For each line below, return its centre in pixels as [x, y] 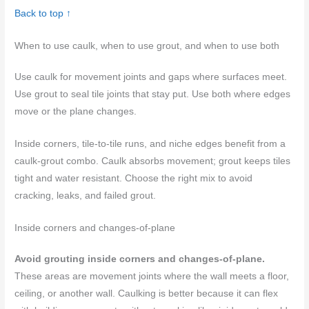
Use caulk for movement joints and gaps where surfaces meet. [151, 77]
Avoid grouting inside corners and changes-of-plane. [140, 259]
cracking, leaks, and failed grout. [86, 195]
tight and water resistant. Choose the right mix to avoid [134, 178]
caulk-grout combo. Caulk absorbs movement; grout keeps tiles [153, 161]
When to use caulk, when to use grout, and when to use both [147, 46]
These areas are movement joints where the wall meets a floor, [152, 276]
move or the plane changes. [76, 111]
